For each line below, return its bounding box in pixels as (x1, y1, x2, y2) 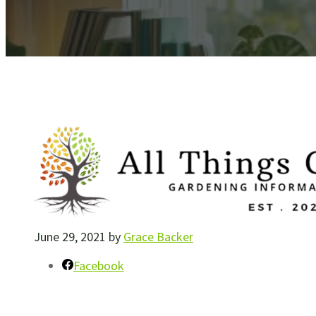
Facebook (73, 257, 124, 274)
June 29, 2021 (34, 229, 106, 245)
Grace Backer (123, 229, 193, 245)
